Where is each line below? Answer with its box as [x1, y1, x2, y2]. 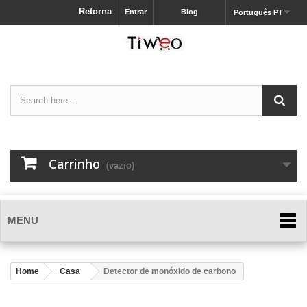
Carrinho [49, 156, 100, 172]
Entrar [125, 8, 147, 16]
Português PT [233, 8, 283, 16]
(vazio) [106, 160, 134, 171]
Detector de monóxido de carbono [103, 267, 236, 276]
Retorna [79, 6, 112, 16]
